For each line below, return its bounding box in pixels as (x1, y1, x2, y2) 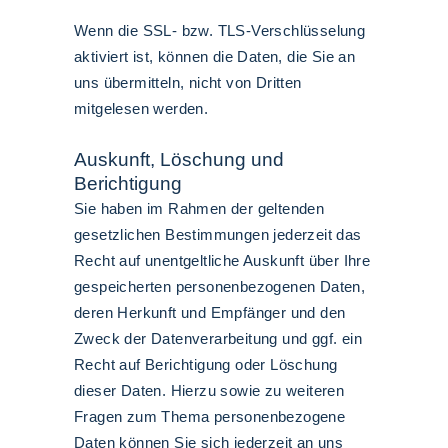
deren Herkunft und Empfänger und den (74, 304, 346, 321)
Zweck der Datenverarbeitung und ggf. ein (74, 330, 362, 347)
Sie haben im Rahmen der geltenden (74, 200, 325, 217)
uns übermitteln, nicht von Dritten (74, 74, 302, 91)
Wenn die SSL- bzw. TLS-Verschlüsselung (74, 22, 366, 39)
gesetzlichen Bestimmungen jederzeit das (74, 226, 362, 243)
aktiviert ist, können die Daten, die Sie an (74, 48, 356, 65)
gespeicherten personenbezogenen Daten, (74, 278, 366, 295)
